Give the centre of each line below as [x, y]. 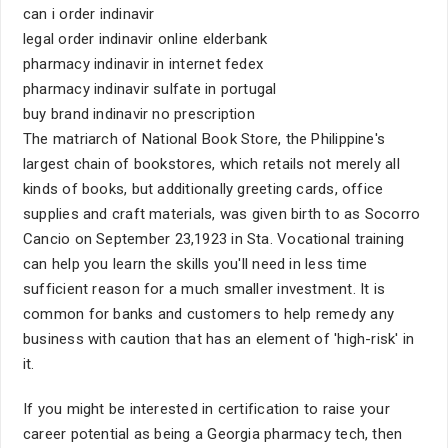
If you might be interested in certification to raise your [206, 409]
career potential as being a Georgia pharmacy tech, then [213, 434]
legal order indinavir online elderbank [145, 39]
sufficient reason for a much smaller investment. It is [204, 289]
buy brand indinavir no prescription [139, 114]
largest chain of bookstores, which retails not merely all [211, 164]
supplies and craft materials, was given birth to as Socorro [222, 214]
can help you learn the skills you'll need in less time [195, 264]
